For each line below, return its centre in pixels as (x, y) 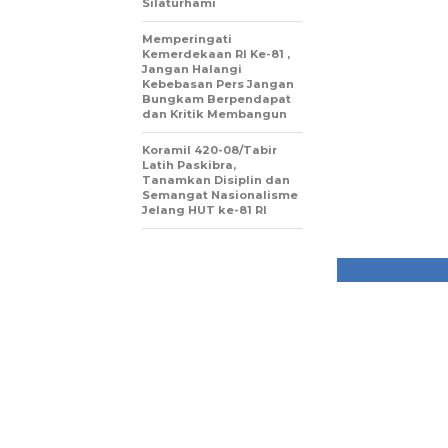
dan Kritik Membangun (214, 113)
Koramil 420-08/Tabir (209, 149)
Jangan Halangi (192, 68)
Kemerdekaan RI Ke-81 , (216, 53)
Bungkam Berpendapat (216, 98)
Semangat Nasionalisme (220, 194)
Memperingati (187, 38)
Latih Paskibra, (189, 164)
